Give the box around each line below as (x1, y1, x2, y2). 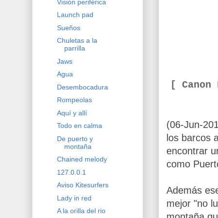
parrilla (64, 44, 85, 53)
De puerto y (56, 134, 93, 143)
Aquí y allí (56, 109, 87, 117)
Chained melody (56, 155, 107, 163)
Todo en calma (56, 122, 102, 130)
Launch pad (56, 11, 93, 19)
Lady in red (56, 194, 91, 202)
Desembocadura (56, 83, 108, 91)
